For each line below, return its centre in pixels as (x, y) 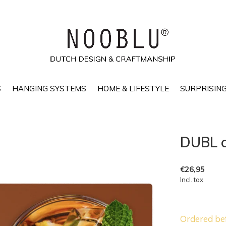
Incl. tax (192, 180)
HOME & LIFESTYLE (133, 88)
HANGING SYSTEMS (49, 88)
